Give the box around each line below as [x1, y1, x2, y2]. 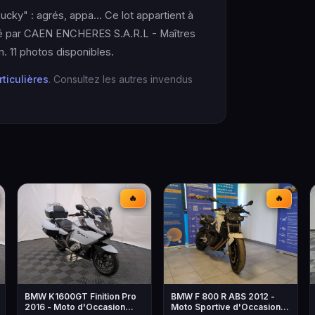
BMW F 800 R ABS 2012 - [171, 290, 275, 302]
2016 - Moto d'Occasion [25, 301, 125, 312]
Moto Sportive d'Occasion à [171, 301, 288, 312]
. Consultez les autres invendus [49, 73, 193, 85]
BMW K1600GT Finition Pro [25, 290, 136, 302]
